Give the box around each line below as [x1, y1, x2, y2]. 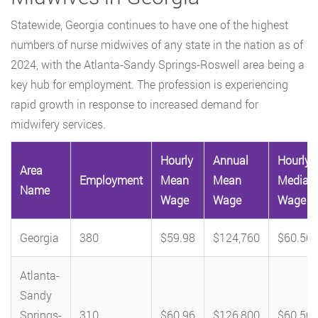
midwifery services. [11, 116, 106, 131]
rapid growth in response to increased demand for [11, 96, 258, 111]
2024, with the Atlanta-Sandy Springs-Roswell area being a [11, 56, 305, 72]
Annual [213, 152, 248, 168]
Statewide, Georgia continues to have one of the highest [11, 16, 288, 32]
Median [278, 172, 315, 187]
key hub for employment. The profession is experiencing [11, 76, 288, 92]
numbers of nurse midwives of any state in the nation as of [11, 36, 303, 52]
